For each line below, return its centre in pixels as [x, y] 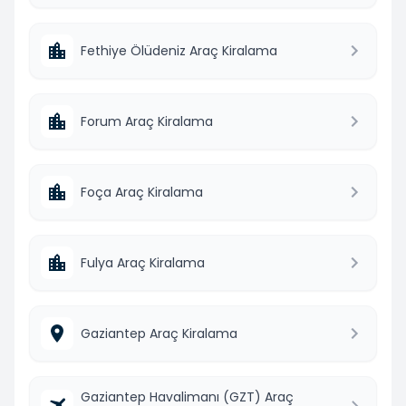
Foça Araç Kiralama [142, 192]
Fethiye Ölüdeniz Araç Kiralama [179, 50]
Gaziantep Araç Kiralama [159, 333]
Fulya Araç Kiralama [143, 262]
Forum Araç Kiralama [147, 121]
